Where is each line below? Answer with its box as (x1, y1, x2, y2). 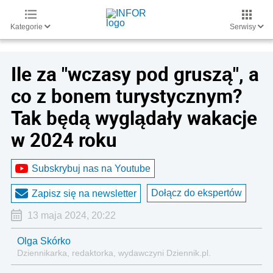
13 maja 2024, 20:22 (27, 210, 116, 221)
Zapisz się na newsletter (32, 188, 136, 199)
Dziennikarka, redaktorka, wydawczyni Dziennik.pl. (17, 248, 211, 258)
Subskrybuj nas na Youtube (32, 163, 151, 174)
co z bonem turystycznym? (11, 83, 243, 108)
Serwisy (230, 23, 258, 31)
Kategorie (10, 23, 44, 31)
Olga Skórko (17, 236, 71, 246)
